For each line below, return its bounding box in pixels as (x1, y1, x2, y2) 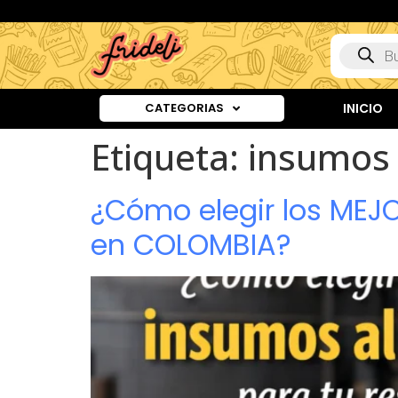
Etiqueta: (91, 132, 248, 182)
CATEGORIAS (144, 99, 224, 117)
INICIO (342, 99, 383, 118)
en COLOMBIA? (91, 225, 291, 266)
